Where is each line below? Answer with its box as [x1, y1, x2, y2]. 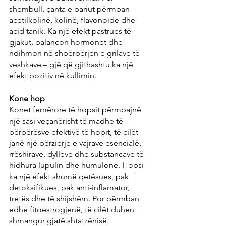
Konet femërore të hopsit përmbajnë [9, 105, 143, 115]
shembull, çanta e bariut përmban [9, 4, 132, 14]
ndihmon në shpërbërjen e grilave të [9, 48, 142, 59]
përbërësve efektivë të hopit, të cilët [9, 127, 140, 137]
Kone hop [9, 94, 45, 104]
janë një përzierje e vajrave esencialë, [9, 138, 143, 148]
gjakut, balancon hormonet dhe [9, 37, 125, 47]
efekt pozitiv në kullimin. [9, 71, 96, 81]
